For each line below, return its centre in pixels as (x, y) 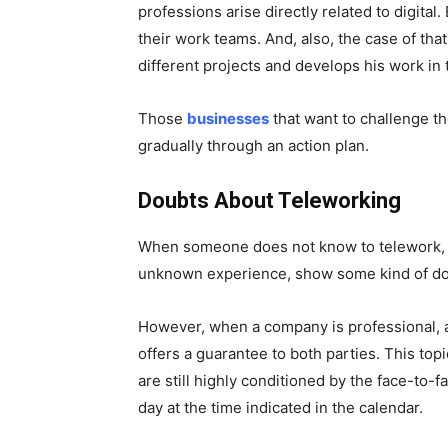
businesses (228, 119)
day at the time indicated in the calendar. (280, 408)
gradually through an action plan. (253, 146)
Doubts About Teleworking (269, 201)
